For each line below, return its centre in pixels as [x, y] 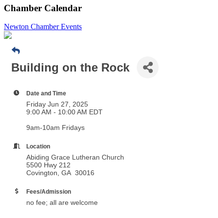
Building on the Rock [70, 67]
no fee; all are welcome [62, 203]
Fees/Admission [49, 192]
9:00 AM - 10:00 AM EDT [64, 112]
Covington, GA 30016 [60, 173]
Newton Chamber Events [43, 27]
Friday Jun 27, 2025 [57, 104]
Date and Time [46, 93]
